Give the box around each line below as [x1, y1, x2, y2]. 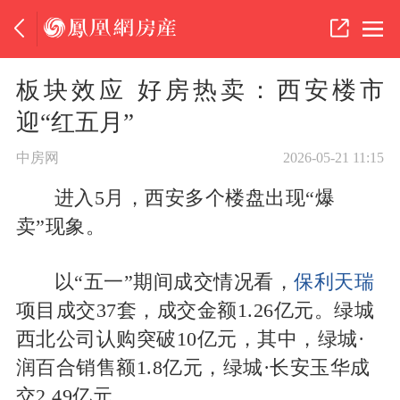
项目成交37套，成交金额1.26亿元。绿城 [15, 299, 375, 321]
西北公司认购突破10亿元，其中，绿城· [15, 328, 365, 350]
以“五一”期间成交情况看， [54, 271, 295, 293]
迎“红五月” [15, 108, 134, 136]
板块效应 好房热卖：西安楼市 [15, 76, 385, 104]
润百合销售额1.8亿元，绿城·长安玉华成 [15, 356, 371, 379]
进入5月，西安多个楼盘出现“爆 [54, 187, 336, 209]
